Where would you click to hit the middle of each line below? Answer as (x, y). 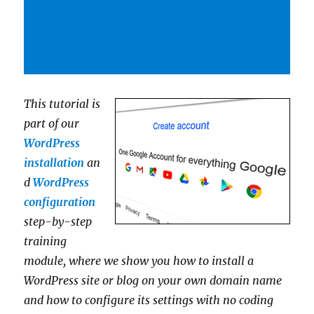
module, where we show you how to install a (139, 261)
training (46, 241)
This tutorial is (62, 104)
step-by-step (58, 221)
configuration (60, 202)
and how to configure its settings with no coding (149, 300)
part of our (52, 123)
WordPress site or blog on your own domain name (153, 280)
